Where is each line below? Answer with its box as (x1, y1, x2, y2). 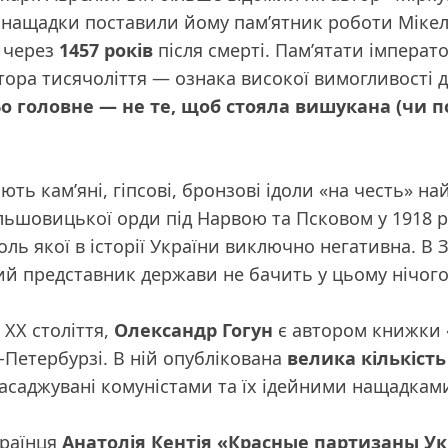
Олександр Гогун (114, 318, 273, 342)
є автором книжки (273, 318, 446, 342)
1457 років (59, 38, 153, 62)
